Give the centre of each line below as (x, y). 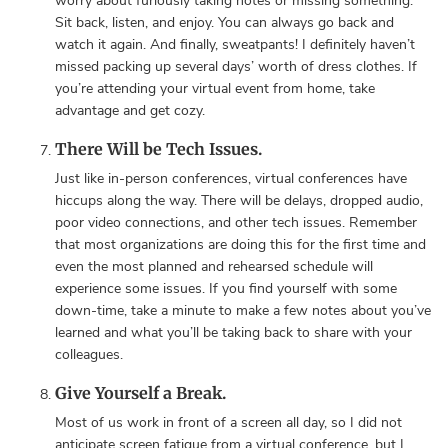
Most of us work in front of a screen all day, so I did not (228, 422)
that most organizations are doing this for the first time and (240, 244)
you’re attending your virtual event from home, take (215, 88)
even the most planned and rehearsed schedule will (214, 266)
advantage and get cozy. (130, 110)
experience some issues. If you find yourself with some (226, 288)
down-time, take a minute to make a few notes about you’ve (243, 310)
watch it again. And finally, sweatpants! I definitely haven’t (235, 44)
